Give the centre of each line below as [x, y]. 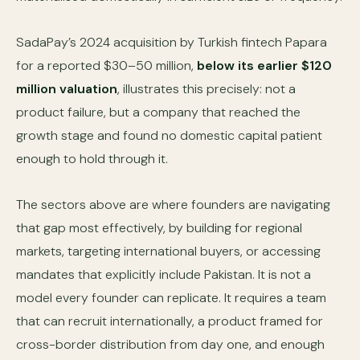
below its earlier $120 [264, 65]
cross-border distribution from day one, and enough [170, 344]
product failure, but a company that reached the [158, 112]
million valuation [67, 89]
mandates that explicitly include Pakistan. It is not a [164, 274]
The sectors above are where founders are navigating [173, 205]
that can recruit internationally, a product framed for [170, 321]
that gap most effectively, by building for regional [159, 228]
